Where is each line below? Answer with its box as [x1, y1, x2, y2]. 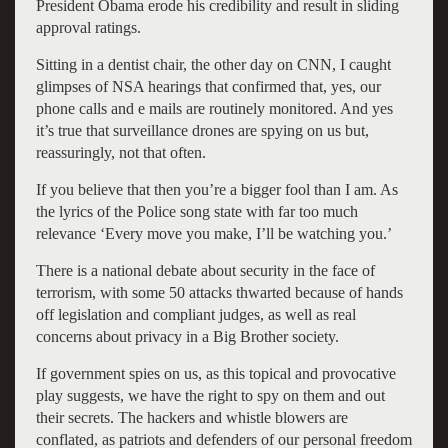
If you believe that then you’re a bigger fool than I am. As [35, 180, 398, 198]
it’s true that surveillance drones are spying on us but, [35, 121, 369, 139]
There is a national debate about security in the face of [35, 261, 375, 279]
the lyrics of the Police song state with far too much [35, 202, 358, 220]
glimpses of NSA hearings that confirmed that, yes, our [35, 77, 381, 95]
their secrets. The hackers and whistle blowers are [35, 408, 348, 426]
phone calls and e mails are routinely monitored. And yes [35, 99, 393, 117]
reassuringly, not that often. [35, 143, 206, 161]
